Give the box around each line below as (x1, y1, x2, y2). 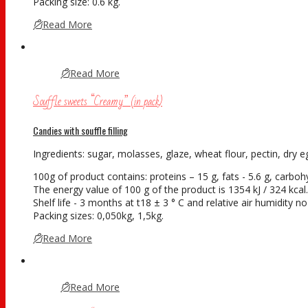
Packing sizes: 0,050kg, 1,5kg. (33, 208, 164, 222)
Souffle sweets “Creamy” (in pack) (33, 90, 162, 112)
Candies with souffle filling (33, 122, 128, 137)
